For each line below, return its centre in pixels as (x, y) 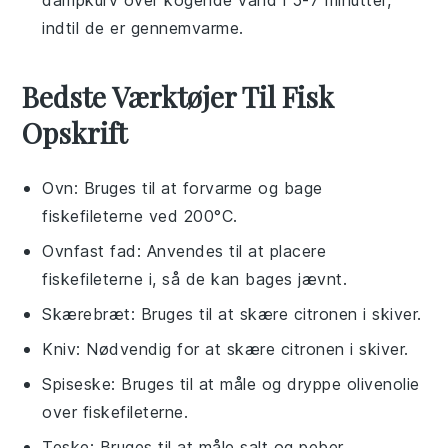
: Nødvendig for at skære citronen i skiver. (242, 348)
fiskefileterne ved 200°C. (140, 215)
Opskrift (75, 132)
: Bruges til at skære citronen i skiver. (276, 313)
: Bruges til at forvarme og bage (198, 187)
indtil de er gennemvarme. (143, 27)
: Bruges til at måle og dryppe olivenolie (265, 383)
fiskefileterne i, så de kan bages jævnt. (195, 278)
